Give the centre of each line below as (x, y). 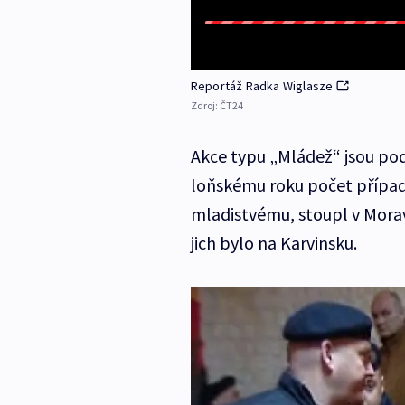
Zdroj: (205, 106)
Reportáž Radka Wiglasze (262, 86)
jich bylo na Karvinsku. (273, 243)
